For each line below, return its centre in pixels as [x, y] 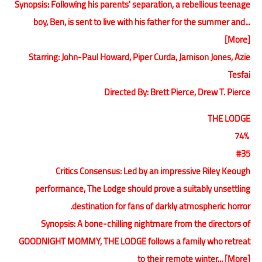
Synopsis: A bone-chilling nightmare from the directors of [146, 223]
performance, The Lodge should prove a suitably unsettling [143, 188]
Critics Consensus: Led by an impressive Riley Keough [153, 171]
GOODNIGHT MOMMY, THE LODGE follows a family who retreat [135, 241]
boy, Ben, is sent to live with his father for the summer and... [142, 22]
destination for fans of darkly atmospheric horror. [161, 206]
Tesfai [239, 74]
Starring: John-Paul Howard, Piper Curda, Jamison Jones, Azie [139, 57]
